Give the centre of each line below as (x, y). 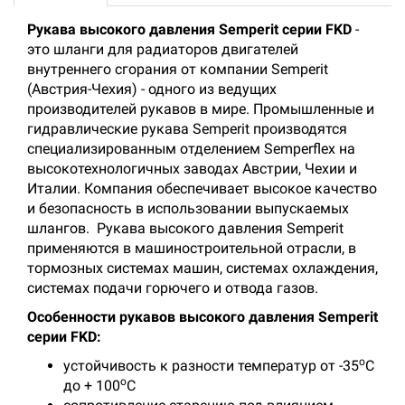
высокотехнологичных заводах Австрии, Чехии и (192, 169)
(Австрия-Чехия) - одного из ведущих (152, 89)
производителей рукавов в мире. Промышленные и (201, 109)
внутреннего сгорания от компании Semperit (178, 69)
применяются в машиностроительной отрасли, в (192, 248)
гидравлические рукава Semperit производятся (187, 129)
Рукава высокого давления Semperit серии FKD (189, 29)
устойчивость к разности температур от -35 (211, 366)
